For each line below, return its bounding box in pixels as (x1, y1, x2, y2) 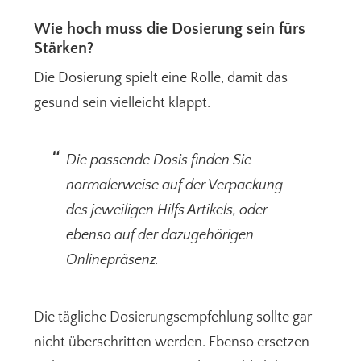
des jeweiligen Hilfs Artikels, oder (66, 202, 268, 219)
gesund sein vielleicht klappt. (34, 95, 211, 112)
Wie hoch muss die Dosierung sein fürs (34, 20, 306, 39)
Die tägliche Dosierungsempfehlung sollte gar (34, 309, 313, 326)
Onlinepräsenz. (66, 252, 160, 269)
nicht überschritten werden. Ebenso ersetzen (34, 334, 310, 351)
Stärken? (34, 39, 94, 58)
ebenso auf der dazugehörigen (66, 227, 255, 244)
